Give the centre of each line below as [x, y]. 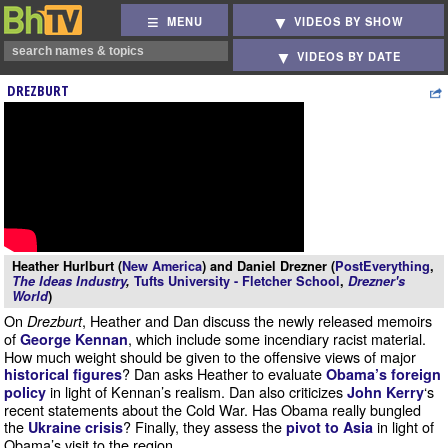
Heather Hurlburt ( [67, 266]
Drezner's [376, 281]
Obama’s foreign [383, 374]
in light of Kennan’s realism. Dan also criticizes [196, 391]
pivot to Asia [329, 427]
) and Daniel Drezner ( [268, 266]
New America [162, 266]
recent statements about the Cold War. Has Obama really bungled [212, 409]
